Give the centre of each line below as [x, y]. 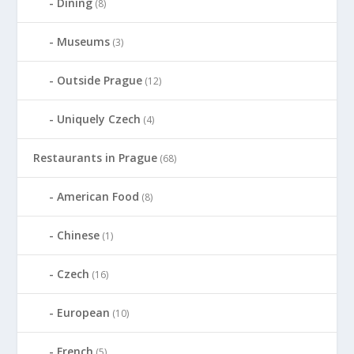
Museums [84, 41]
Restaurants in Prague [96, 157]
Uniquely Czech [99, 119]
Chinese [79, 235]
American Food [98, 196]
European [84, 312]
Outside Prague [100, 80]
